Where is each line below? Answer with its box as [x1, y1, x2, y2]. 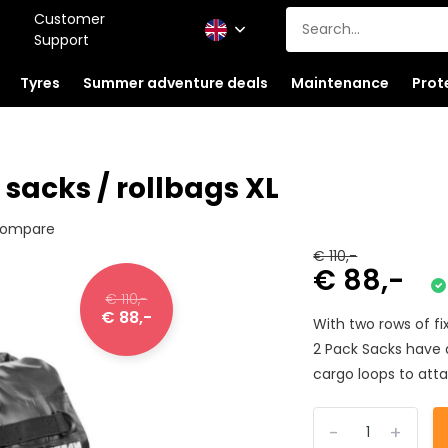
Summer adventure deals [82, 72, 268, 93]
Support [33, 29, 89, 50]
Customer [33, 8, 105, 29]
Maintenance [290, 72, 389, 93]
